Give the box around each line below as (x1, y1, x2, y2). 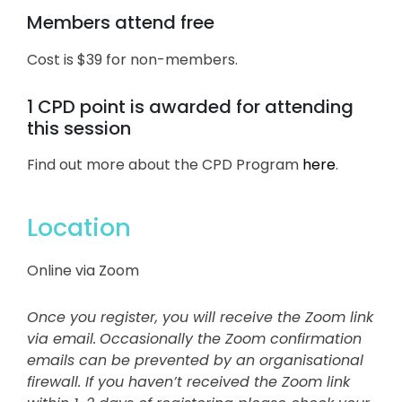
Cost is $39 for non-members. (27, 48, 238, 70)
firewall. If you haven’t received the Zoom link (27, 371, 350, 393)
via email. (27, 328, 96, 350)
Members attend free (27, 10, 214, 36)
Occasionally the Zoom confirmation (100, 328, 362, 350)
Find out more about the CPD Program (27, 154, 302, 176)
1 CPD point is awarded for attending (27, 93, 354, 119)
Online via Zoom (27, 260, 139, 282)
